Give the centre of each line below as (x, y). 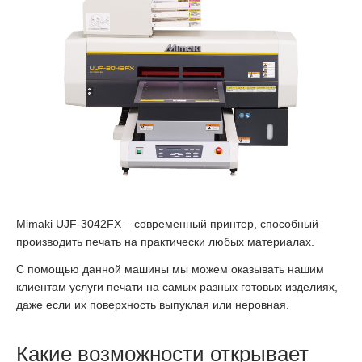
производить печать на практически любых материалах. (165, 241)
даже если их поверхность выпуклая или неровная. (153, 304)
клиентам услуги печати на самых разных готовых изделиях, (177, 286)
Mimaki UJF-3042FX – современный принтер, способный (167, 223)
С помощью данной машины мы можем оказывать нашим (170, 269)
